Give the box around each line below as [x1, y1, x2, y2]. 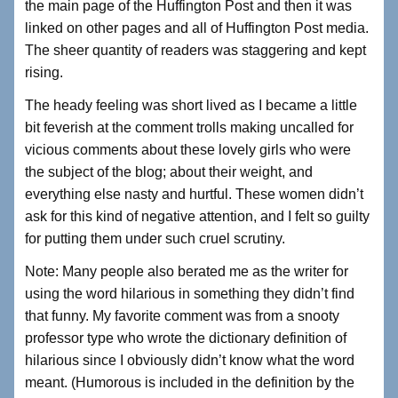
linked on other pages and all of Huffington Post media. [25, 20, 369, 36]
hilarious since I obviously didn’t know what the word [25, 353, 354, 369]
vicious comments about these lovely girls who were [25, 142, 351, 158]
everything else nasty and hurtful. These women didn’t [25, 187, 363, 203]
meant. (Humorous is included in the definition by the [25, 375, 354, 391]
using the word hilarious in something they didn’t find [25, 286, 354, 302]
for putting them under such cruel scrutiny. [25, 231, 285, 247]
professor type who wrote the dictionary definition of [25, 330, 346, 346]
